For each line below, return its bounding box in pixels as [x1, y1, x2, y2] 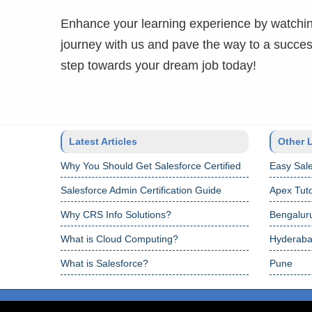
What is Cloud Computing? [61, 233, 178, 244]
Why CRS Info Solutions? [61, 209, 171, 220]
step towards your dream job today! [61, 58, 256, 72]
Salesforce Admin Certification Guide [61, 185, 221, 196]
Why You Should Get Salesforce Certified [61, 160, 241, 171]
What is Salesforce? [61, 258, 148, 269]
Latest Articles [69, 136, 137, 147]
